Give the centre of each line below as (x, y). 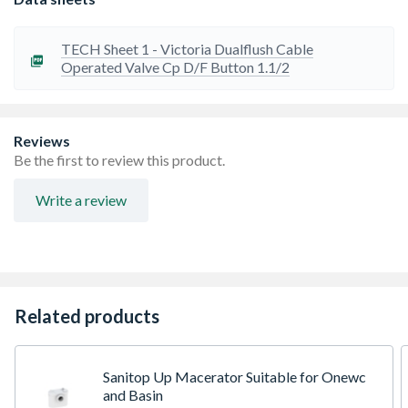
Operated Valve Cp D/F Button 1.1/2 (176, 67)
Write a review (81, 200)
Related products (87, 316)
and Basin (133, 395)
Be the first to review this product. (119, 160)
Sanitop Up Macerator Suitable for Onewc (235, 377)
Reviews (42, 141)
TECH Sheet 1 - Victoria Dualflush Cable (188, 49)
